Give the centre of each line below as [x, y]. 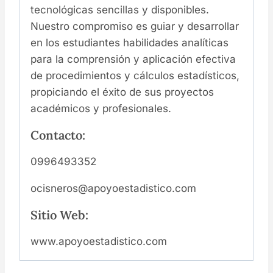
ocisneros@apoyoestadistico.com [113, 189]
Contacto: [58, 135]
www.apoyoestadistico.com [99, 242]
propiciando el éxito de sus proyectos [122, 92]
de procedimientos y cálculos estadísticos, [135, 76]
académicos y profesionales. [101, 109]
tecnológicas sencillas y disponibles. [120, 10]
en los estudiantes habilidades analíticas [129, 43]
